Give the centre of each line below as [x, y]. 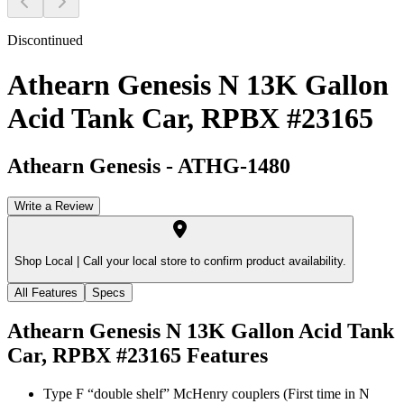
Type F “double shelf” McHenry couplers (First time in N [207, 394]
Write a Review [54, 206]
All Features [46, 292]
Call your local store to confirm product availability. [213, 262]
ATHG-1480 [234, 165]
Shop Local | [47, 262]
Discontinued [45, 41]
